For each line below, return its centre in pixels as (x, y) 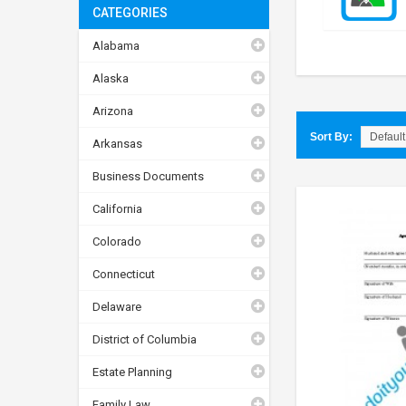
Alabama (116, 45)
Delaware (117, 306)
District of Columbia (145, 339)
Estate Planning (132, 372)
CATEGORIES (130, 12)
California (117, 208)
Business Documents (148, 176)
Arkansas (117, 143)
